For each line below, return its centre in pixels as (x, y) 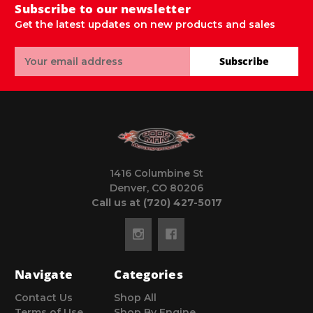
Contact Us (44, 297)
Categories (148, 274)
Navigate (44, 274)
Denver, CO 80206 (156, 188)
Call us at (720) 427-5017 (156, 202)
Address (36, 68)
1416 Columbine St (156, 173)
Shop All (136, 297)
